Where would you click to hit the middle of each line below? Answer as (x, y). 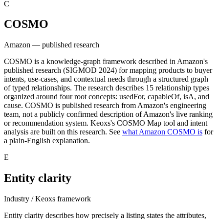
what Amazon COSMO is (162, 132)
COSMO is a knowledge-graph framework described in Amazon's (106, 62)
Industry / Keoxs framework (47, 199)
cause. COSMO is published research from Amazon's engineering (105, 106)
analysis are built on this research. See (63, 132)
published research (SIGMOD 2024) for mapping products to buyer (108, 70)
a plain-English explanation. (47, 141)
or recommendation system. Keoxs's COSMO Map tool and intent (106, 123)
